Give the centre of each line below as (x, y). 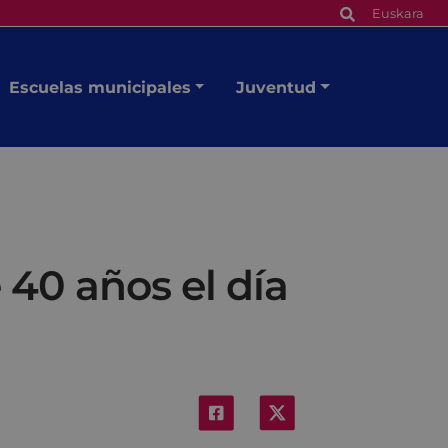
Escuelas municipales (99, 87)
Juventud (276, 87)
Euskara (398, 13)
